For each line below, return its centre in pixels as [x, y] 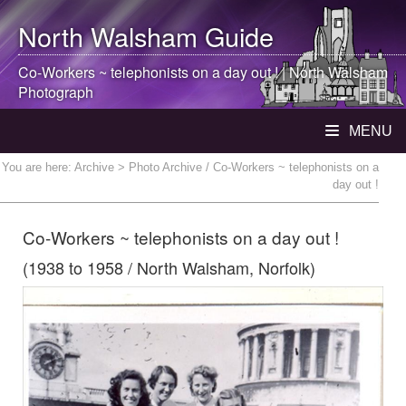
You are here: [38, 167]
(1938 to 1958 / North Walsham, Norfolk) [169, 267]
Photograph [56, 92]
